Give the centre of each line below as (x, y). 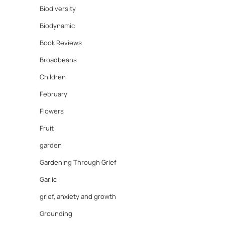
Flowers (52, 111)
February (53, 94)
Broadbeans (58, 60)
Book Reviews (61, 43)
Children (53, 77)
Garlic (48, 180)
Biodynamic (57, 26)
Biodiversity (58, 9)
